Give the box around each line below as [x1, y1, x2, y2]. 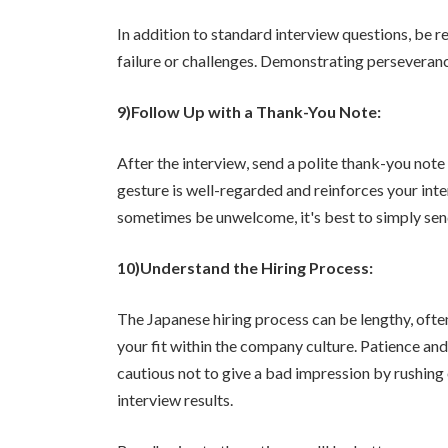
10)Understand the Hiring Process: [117, 257, 373, 277]
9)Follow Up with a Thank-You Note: [117, 101, 381, 121]
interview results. [117, 389, 233, 409]
